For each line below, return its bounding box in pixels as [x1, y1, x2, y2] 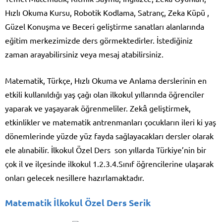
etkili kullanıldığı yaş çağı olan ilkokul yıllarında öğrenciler [5, 89, 204, 100]
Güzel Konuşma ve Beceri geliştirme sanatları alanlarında [5, 21, 204, 32]
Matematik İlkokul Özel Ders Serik [5, 197, 151, 209]
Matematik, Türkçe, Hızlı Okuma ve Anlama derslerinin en [5, 75, 207, 86]
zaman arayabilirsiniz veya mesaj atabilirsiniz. [5, 49, 164, 59]
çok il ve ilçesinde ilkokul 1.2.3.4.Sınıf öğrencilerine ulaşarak [5, 159, 214, 169]
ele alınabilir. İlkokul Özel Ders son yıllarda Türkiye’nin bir [5, 145, 206, 155]
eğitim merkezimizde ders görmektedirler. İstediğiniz [5, 35, 193, 46]
